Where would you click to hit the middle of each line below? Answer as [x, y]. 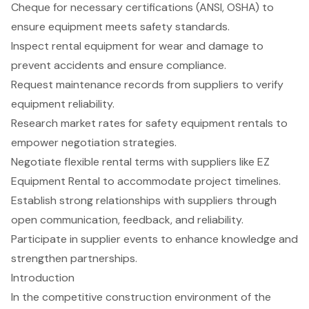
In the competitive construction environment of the [141, 297]
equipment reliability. [63, 103]
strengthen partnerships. [74, 258]
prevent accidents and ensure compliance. [119, 65]
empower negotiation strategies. [94, 142]
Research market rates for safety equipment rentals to [149, 123]
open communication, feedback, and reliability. [127, 219]
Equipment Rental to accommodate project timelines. [146, 181]
